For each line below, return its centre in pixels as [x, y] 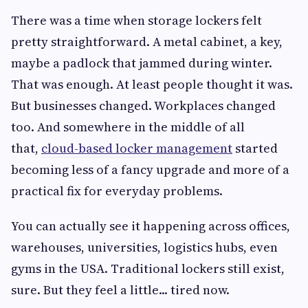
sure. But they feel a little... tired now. [120, 290]
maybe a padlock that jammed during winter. [142, 63]
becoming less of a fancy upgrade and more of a [150, 170]
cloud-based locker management [137, 148]
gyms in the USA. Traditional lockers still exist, [148, 269]
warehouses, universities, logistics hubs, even [144, 247]
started [255, 148]
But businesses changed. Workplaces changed [143, 106]
